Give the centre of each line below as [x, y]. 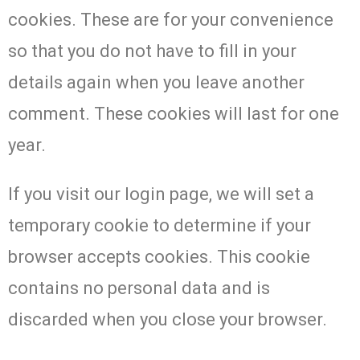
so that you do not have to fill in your [152, 51]
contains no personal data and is [139, 288]
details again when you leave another [156, 82]
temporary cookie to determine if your [160, 225]
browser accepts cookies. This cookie [159, 256]
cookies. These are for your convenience [171, 19]
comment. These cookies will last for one [174, 113]
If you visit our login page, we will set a [161, 194]
